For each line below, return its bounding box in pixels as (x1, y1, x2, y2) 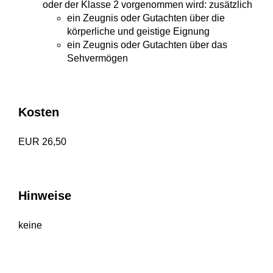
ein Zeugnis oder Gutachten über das (67, 40, 227, 51)
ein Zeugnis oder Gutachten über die (67, 13, 225, 24)
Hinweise (18, 189, 71, 203)
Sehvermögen (67, 53, 128, 64)
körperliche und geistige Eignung (67, 26, 210, 37)
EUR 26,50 (18, 136, 66, 147)
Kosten (18, 105, 59, 119)
